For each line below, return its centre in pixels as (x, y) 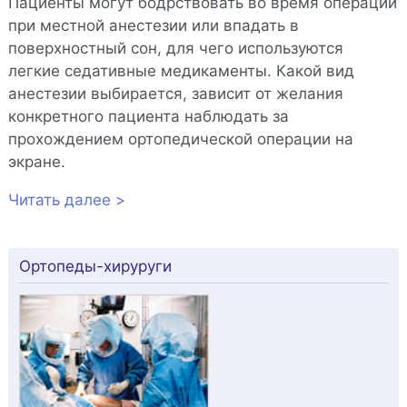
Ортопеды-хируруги (95, 267)
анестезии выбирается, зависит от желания (175, 94)
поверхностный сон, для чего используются (175, 49)
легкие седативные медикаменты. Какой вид (181, 71)
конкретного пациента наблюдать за (148, 117)
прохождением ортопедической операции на (180, 139)
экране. (36, 162)
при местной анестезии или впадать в (153, 26)
